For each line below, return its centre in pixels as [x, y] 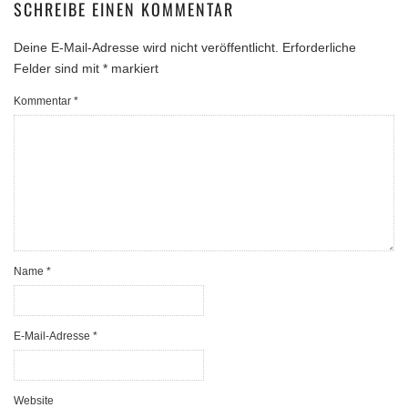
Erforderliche [319, 47]
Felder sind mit [58, 68]
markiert [133, 68]
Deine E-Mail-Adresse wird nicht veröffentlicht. [146, 47]
